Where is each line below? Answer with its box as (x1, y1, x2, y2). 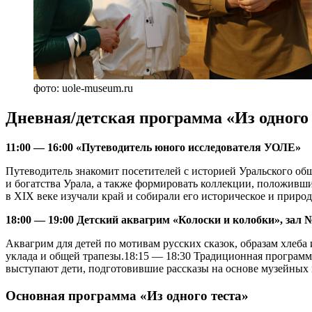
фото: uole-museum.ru (33, 81, 133, 94)
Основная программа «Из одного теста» (6, 288, 249, 303)
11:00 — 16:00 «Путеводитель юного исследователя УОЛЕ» (6, 141, 301, 153)
